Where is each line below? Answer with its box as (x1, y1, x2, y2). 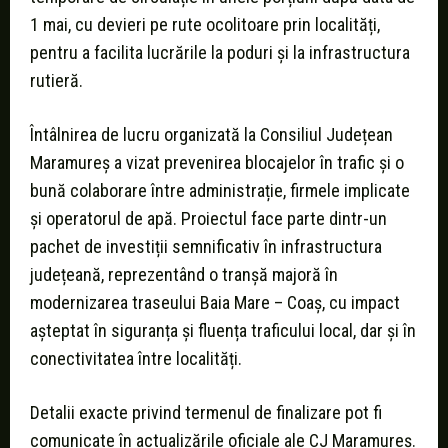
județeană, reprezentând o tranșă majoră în (30, 264, 338, 286)
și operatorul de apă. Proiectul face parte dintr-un (30, 208, 387, 230)
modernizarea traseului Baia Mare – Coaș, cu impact (30, 292, 400, 314)
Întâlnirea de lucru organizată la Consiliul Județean (30, 124, 393, 146)
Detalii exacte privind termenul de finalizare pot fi (30, 402, 382, 424)
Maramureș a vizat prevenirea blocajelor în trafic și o (30, 152, 404, 174)
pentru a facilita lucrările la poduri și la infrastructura (30, 42, 410, 64)
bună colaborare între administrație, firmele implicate (30, 180, 410, 202)
